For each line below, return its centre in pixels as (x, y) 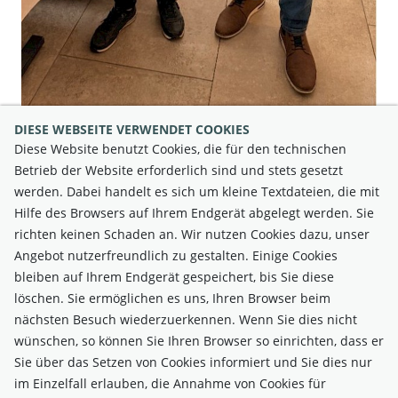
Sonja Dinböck (339, 147)
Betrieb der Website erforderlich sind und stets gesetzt (179, 170)
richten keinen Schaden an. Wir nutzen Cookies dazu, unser (192, 234)
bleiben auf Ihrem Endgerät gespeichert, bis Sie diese (174, 277)
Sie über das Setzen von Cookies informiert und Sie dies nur (193, 362)
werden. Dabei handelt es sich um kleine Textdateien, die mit (197, 191)
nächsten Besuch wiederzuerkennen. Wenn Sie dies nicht (186, 319)
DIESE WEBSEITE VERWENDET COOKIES (132, 129)
